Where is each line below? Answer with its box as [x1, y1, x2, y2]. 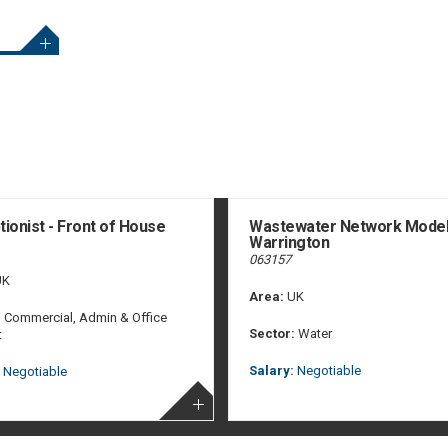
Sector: [249, 325, 296, 341]
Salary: [249, 362, 295, 378]
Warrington [249, 232, 330, 252]
